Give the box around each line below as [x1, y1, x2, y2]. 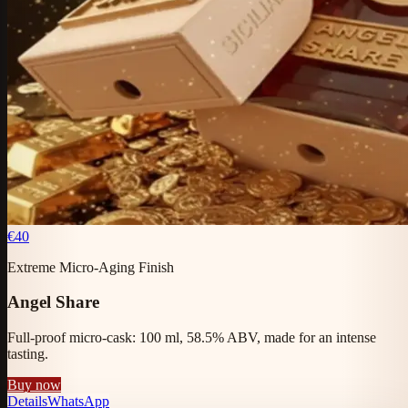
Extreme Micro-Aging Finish [7, 259, 174, 275]
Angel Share [7, 292, 99, 312]
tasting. [7, 346, 48, 362]
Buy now [7, 377, 61, 393]
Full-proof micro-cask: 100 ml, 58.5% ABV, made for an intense [7, 330, 376, 345]
